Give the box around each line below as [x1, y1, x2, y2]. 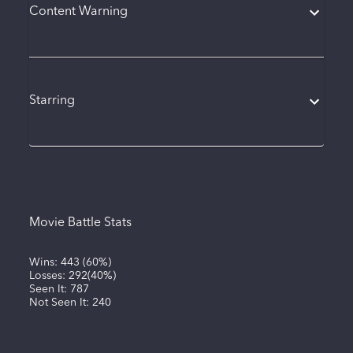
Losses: [28, 269, 69, 281]
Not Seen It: [28, 296, 92, 308]
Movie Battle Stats [28, 216, 132, 229]
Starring [28, 95, 75, 108]
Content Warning [28, 6, 128, 19]
